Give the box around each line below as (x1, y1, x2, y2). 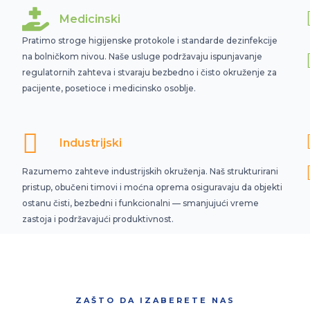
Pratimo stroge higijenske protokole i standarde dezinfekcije (22, 35, 278, 46)
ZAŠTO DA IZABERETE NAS (75, 295, 235, 305)
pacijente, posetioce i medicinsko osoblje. (22, 83, 197, 93)
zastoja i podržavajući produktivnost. (22, 214, 174, 224)
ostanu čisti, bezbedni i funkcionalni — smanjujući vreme (22, 198, 259, 208)
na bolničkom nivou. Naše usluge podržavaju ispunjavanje (22, 51, 263, 62)
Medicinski (60, 12, 121, 26)
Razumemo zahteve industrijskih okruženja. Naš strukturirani (22, 166, 279, 176)
